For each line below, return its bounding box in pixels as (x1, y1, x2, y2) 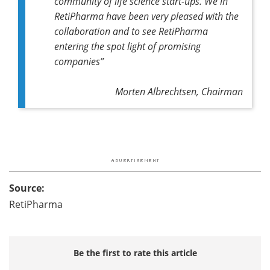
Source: (9, 181, 45, 195)
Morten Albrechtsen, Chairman (115, 84, 243, 98)
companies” (54, 54, 104, 67)
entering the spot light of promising (54, 39, 201, 52)
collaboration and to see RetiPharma (54, 24, 208, 37)
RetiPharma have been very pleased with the (54, 9, 239, 22)
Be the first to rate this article (73, 246, 197, 259)
